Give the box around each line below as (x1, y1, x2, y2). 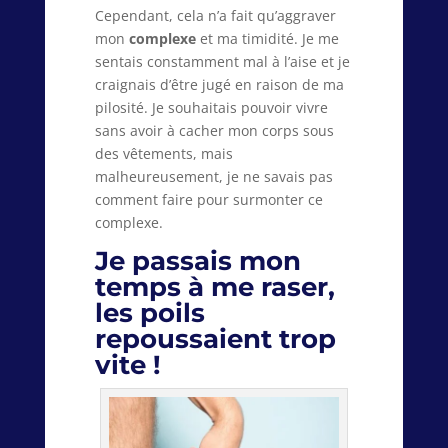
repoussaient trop (94, 323, 336, 356)
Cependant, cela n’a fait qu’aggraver (94, 6, 336, 26)
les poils (94, 297, 205, 330)
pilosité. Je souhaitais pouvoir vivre (94, 98, 328, 118)
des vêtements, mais (94, 144, 233, 164)
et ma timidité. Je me (195, 29, 339, 49)
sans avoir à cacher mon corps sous (94, 121, 334, 141)
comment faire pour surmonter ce (94, 190, 323, 210)
